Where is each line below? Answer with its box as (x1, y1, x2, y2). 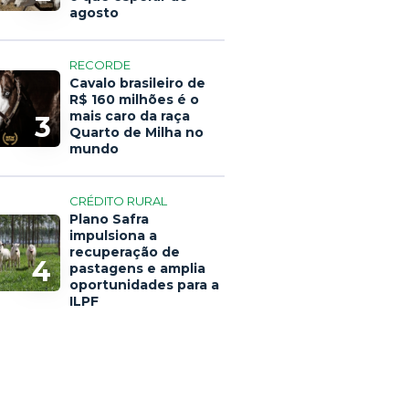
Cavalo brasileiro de (69, 75, 205, 91)
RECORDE (69, 58, 131, 72)
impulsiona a (69, 227, 157, 244)
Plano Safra (69, 211, 149, 227)
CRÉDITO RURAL (69, 194, 167, 208)
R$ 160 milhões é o (69, 91, 199, 108)
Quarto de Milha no (69, 124, 204, 141)
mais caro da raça (69, 108, 190, 124)
